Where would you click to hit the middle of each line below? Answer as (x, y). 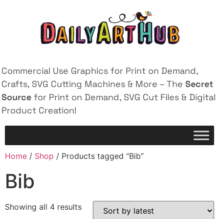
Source (16, 97)
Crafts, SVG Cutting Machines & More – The (93, 84)
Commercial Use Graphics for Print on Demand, (100, 71)
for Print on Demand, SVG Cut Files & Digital (123, 97)
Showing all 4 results (43, 207)
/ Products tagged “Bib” (99, 156)
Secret (199, 84)
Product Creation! (39, 110)
